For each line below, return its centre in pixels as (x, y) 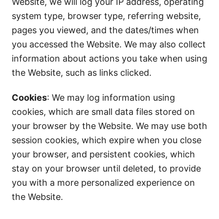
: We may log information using (111, 98)
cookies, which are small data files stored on (103, 112)
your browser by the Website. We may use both (109, 126)
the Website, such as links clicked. (82, 73)
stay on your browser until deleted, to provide (106, 168)
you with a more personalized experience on (103, 183)
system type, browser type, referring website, (106, 16)
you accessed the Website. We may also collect (109, 44)
